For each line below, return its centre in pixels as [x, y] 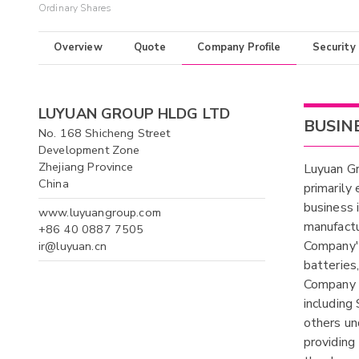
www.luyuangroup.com [100, 212]
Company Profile [239, 48]
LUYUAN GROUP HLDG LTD [135, 113]
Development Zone [89, 149]
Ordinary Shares [75, 8]
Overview [78, 48]
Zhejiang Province [86, 166]
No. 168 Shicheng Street [105, 133]
